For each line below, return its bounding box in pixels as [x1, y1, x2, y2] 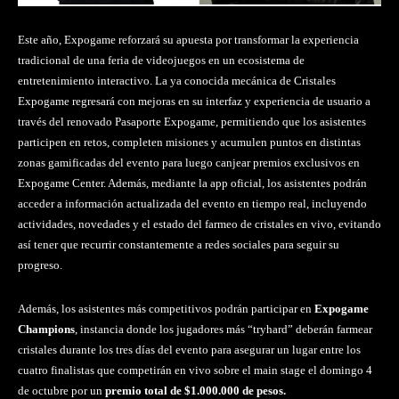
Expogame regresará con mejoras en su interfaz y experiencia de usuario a [18, 94, 370, 108]
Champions [18, 322, 75, 336]
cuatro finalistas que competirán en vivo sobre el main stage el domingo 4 [18, 362, 372, 377]
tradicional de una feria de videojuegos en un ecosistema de [18, 53, 305, 67]
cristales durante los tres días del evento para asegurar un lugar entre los [18, 342, 361, 356]
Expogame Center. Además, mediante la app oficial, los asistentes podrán [18, 175, 367, 190]
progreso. [18, 257, 62, 272]
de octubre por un [18, 383, 105, 397]
